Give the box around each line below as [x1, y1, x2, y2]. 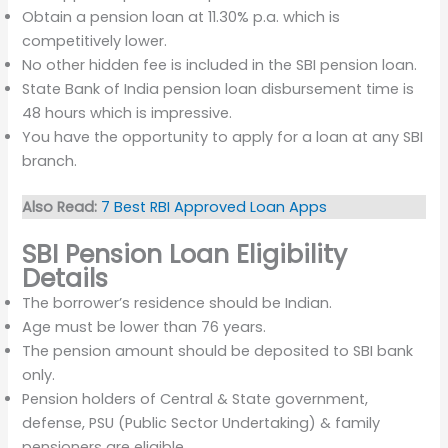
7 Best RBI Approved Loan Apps [101, 197, 328, 218]
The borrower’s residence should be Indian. [22, 292, 333, 313]
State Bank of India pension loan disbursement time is [22, 79, 415, 100]
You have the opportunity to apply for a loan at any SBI [22, 127, 424, 148]
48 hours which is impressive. [22, 103, 233, 124]
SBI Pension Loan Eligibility [22, 236, 348, 272]
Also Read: [22, 197, 98, 218]
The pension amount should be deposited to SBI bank [22, 340, 414, 361]
